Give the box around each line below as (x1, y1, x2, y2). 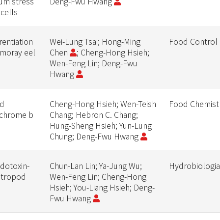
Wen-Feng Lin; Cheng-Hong (49, 170, 146, 182)
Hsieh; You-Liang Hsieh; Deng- (49, 181, 155, 193)
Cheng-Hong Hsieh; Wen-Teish (49, 98, 156, 110)
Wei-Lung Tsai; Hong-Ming (49, 35, 140, 47)
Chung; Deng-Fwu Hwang (49, 130, 140, 142)
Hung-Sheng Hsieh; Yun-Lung (49, 119, 152, 131)
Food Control (168, 35, 218, 47)
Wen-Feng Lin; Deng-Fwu (49, 57, 137, 69)
